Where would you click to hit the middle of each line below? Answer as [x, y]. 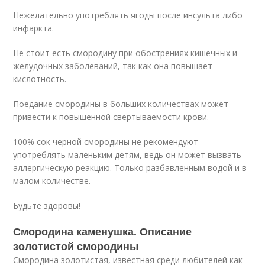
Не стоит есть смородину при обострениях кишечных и [125, 53]
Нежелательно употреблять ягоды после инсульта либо [128, 15]
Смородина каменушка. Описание [103, 231]
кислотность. [40, 79]
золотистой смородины [76, 246]
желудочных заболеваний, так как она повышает [113, 66]
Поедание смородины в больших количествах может [121, 104]
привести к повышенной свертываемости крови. [111, 117]
